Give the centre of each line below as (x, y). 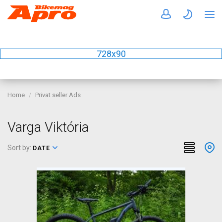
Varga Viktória (48, 127)
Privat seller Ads (58, 95)
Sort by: (20, 148)
